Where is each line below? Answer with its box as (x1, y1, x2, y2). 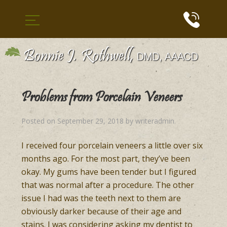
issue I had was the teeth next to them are (21, 193, 181, 204)
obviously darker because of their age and (21, 206, 182, 217)
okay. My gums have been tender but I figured (21, 166, 197, 177)
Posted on (21, 116, 58, 126)
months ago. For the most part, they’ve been (21, 153, 191, 164)
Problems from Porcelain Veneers (21, 88, 182, 108)
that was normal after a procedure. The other (21, 179, 195, 191)
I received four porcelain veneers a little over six (21, 140, 203, 151)
